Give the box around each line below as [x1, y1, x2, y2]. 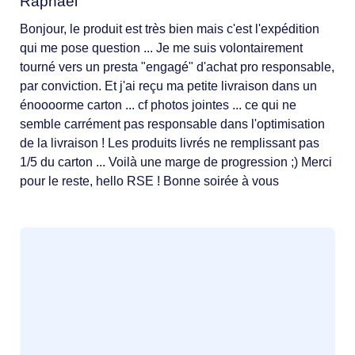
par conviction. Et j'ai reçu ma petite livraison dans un [20, 78, 317, 93]
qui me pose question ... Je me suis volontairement [20, 40, 303, 55]
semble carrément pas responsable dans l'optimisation [20, 116, 325, 131]
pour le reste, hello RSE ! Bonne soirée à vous [20, 174, 279, 188]
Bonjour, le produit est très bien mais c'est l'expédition [20, 21, 319, 36]
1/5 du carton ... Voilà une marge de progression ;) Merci [20, 155, 332, 169]
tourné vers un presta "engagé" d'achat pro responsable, [20, 59, 334, 74]
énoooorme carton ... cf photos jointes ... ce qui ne [20, 97, 296, 112]
